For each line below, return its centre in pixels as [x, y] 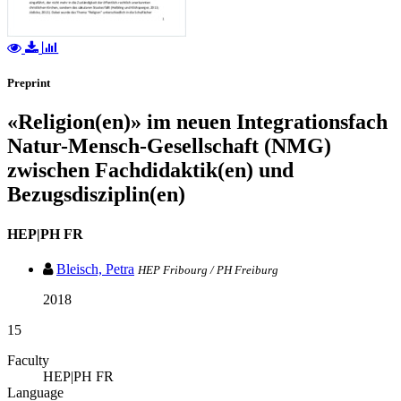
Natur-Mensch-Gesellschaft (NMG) [169, 146]
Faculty [28, 360]
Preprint [29, 83]
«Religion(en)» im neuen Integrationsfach [197, 122]
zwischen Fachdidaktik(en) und [150, 171]
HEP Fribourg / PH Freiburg [208, 269]
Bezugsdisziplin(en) [96, 195]
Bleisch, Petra [95, 269]
